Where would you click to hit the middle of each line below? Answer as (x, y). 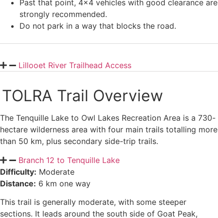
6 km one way (63, 183)
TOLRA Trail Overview (83, 96)
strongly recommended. (63, 14)
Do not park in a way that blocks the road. (98, 26)
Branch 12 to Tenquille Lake (69, 160)
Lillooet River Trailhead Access (75, 65)
